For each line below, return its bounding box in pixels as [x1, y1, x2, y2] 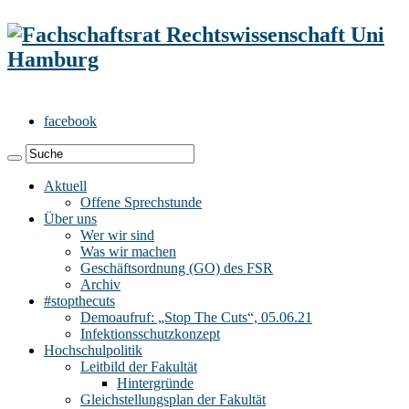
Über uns [44, 210, 97, 226]
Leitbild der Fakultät [80, 358, 197, 374]
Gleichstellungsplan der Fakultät [80, 391, 266, 407]
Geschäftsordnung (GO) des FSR [80, 259, 273, 276]
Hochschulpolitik [44, 341, 142, 358]
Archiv [80, 276, 121, 292]
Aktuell [44, 177, 87, 194]
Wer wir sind [80, 226, 154, 243]
